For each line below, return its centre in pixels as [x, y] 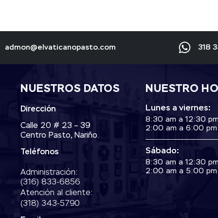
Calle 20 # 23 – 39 [56, 126]
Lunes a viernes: [178, 108]
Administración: [49, 173]
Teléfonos [40, 152]
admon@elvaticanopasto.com [60, 47]
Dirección [38, 109]
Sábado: [163, 151]
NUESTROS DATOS [70, 89]
